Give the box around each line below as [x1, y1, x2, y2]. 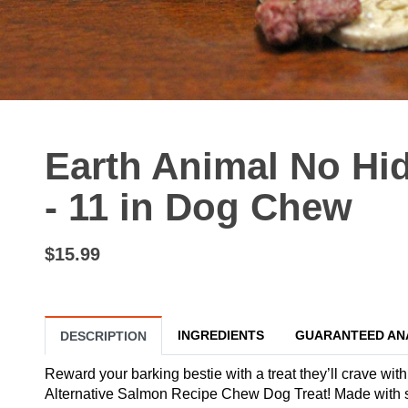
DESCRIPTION [60, 328, 147, 343]
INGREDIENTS [178, 327, 264, 342]
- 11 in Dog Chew [45, 186, 352, 229]
